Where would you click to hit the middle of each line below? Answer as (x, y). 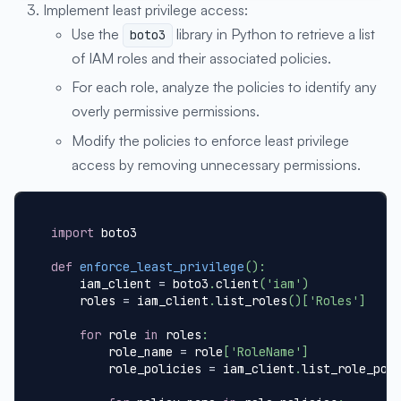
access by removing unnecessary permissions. (216, 165)
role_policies (130, 369)
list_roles (252, 301)
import (73, 233)
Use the (97, 34)
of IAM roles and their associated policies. (201, 58)
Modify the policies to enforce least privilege (210, 141)
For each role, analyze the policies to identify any (224, 87)
